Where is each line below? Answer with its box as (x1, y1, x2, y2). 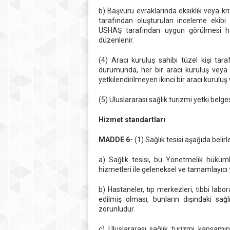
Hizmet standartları (99, 116, 165, 124)
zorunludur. (99, 205, 135, 213)
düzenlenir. (99, 36, 134, 44)
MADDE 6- (99, 136, 133, 144)
